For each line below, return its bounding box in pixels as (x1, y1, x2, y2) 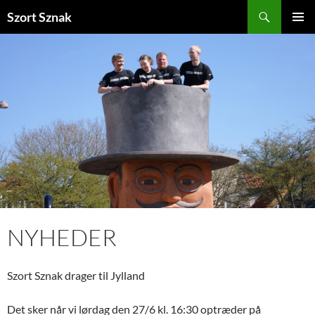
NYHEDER (7, 223, 117, 252)
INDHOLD (6, 52, 53, 64)
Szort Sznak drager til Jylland (7, 269, 145, 282)
